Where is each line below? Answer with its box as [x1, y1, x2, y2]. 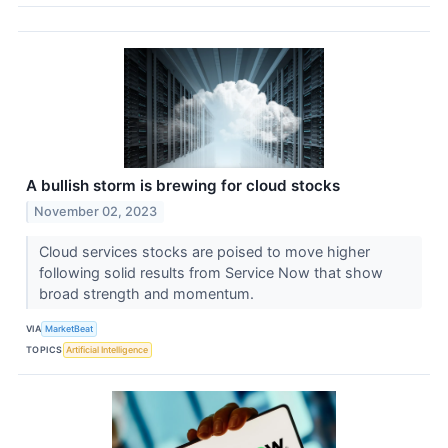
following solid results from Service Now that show [38, 263, 383, 281]
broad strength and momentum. [38, 284, 258, 302]
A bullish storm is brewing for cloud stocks [26, 175, 340, 195]
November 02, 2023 [34, 203, 158, 219]
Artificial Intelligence [66, 344, 149, 356]
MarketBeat [45, 323, 94, 335]
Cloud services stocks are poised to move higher [38, 242, 370, 260]
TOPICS [26, 344, 63, 356]
